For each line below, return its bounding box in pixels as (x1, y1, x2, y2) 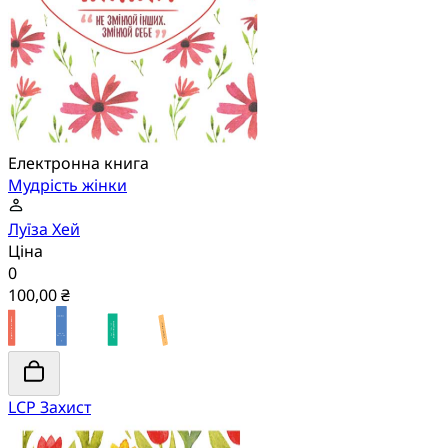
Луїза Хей (8, 218, 80, 241)
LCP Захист (8, 396, 91, 419)
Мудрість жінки (8, 174, 127, 197)
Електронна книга (8, 152, 149, 175)
